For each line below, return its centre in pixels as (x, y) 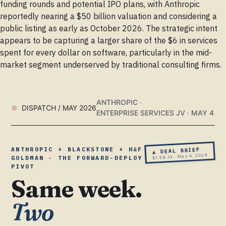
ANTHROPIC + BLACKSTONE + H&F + (82, 149)
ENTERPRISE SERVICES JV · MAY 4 (155, 113)
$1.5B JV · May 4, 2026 (180, 156)
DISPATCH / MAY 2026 (59, 107)
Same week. (76, 189)
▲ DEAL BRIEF (176, 150)
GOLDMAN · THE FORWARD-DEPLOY (77, 158)
